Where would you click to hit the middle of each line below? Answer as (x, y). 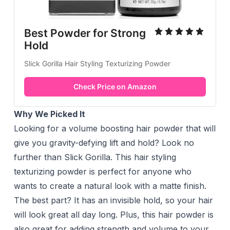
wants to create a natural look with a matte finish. (110, 186)
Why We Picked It (49, 114)
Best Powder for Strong (85, 33)
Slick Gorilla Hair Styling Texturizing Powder (97, 64)
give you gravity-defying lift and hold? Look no (104, 143)
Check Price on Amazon (115, 87)
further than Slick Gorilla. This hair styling (95, 157)
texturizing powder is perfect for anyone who (102, 172)
